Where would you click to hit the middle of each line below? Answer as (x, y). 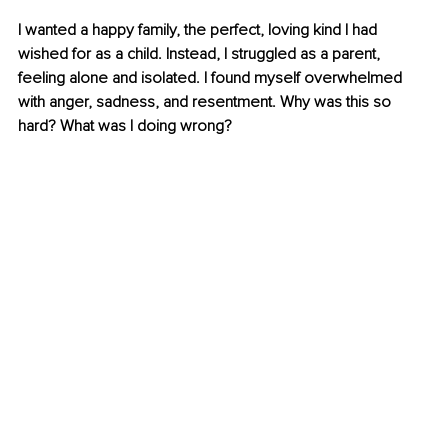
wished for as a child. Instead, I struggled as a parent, (201, 54)
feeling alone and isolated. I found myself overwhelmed (212, 78)
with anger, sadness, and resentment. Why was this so (206, 102)
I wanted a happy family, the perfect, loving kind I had (199, 30)
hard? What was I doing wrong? (125, 126)
